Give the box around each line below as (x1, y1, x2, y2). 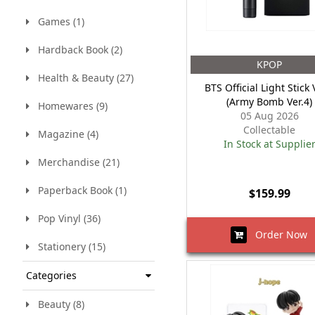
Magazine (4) (30, 127, 98, 141)
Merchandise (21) (30, 155, 120, 169)
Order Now (247, 228, 308, 241)
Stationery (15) (30, 240, 105, 253)
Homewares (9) (30, 99, 108, 112)
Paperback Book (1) (30, 184, 127, 197)
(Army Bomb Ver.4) (226, 95, 313, 108)
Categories (26, 269, 77, 282)
